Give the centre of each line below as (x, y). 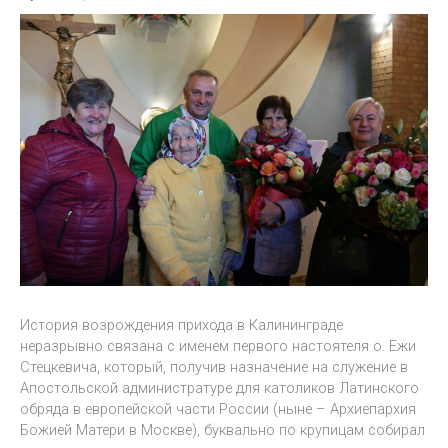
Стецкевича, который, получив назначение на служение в (214, 367)
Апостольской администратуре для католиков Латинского (219, 388)
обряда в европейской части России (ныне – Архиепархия (218, 409)
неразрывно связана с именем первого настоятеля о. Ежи (218, 346)
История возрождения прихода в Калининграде (181, 325)
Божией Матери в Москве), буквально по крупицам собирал (222, 430)
